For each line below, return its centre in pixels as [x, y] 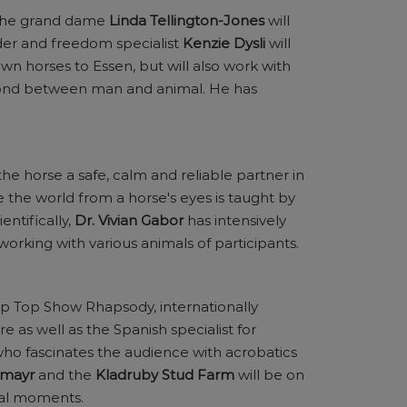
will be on [269, 375]
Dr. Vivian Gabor [129, 220]
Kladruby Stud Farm [165, 375]
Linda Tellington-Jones [187, 20]
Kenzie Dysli [226, 43]
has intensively [235, 220]
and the [65, 375]
